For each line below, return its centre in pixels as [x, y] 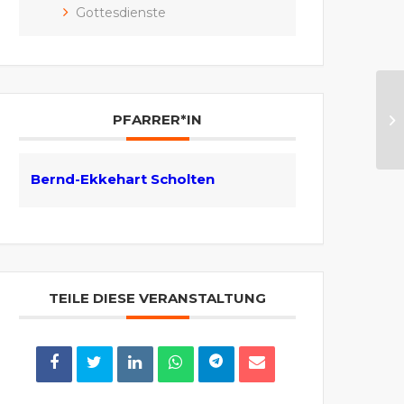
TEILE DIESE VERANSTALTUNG [158, 298]
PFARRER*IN [158, 119]
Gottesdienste [121, 12]
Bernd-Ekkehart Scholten [123, 179]
